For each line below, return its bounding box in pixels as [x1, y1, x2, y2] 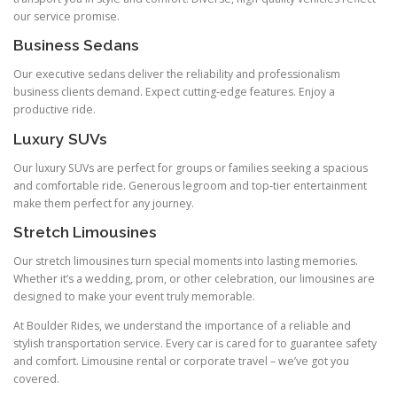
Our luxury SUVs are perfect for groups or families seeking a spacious [13, 160, 368, 175]
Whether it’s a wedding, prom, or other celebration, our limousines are [13, 270, 375, 286]
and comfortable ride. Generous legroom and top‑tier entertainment [13, 177, 367, 193]
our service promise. [13, 9, 120, 25]
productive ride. [13, 102, 96, 118]
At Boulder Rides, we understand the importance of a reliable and [13, 318, 351, 334]
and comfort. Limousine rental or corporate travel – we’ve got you [13, 354, 349, 370]
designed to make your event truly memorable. [13, 288, 255, 304]
